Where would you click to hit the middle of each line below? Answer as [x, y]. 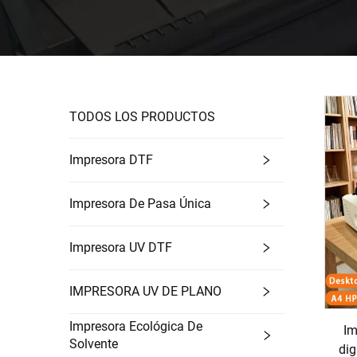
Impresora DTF [111, 160]
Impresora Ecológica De [136, 326]
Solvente [94, 344]
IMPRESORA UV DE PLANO [145, 291]
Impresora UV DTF [121, 247]
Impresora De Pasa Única [140, 204]
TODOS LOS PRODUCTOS [142, 117]
